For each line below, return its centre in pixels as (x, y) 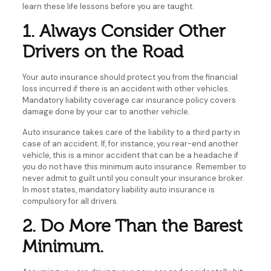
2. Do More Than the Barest (132, 226)
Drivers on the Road (103, 51)
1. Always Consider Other (124, 31)
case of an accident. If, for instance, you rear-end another (130, 143)
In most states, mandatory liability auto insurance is (118, 189)
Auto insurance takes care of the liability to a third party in (131, 132)
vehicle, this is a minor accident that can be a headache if (130, 155)
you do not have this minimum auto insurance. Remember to (134, 166)
